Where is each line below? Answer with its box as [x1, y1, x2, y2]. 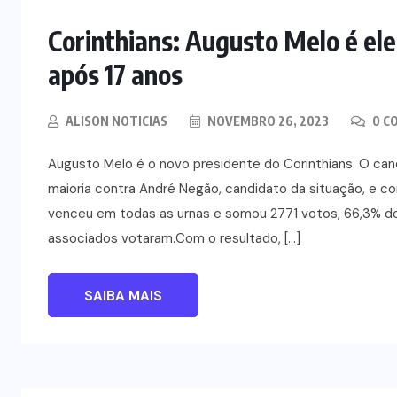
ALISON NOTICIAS [66, 113, 167, 128]
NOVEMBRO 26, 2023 [205, 113, 329, 128]
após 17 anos [48, 57, 183, 91]
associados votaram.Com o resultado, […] [48, 229, 300, 247]
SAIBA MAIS [84, 286, 162, 305]
